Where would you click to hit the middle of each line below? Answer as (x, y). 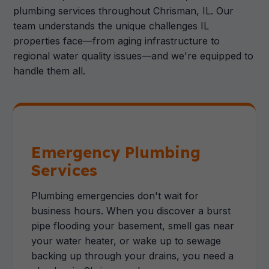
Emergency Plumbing (116, 152)
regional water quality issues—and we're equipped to (134, 56)
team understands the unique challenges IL (111, 26)
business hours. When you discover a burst (131, 211)
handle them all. (50, 71)
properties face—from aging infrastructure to (117, 41)
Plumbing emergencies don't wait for (115, 196)
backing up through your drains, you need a (133, 256)
